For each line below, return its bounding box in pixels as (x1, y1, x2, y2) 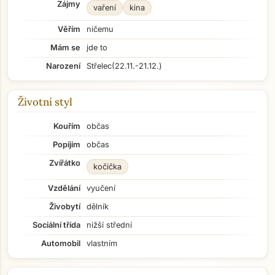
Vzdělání (48, 184, 80, 193)
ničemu (87, 25, 114, 34)
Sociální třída (33, 220, 80, 230)
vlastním (87, 239, 117, 248)
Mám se (50, 43, 80, 52)
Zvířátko (49, 158, 80, 168)
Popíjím (53, 140, 80, 149)
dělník (87, 202, 109, 211)
